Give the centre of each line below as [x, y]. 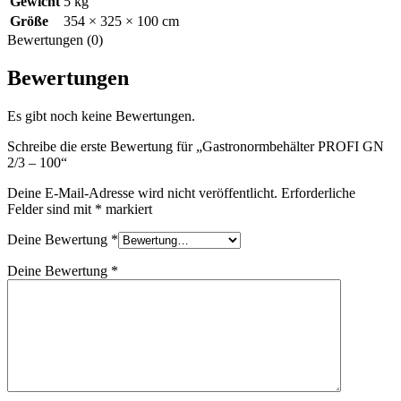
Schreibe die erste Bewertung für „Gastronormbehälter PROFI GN [196, 146]
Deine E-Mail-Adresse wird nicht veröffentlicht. [142, 192]
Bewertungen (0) [55, 39]
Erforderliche [318, 192]
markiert [127, 209]
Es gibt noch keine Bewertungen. [101, 115]
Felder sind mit [51, 209]
